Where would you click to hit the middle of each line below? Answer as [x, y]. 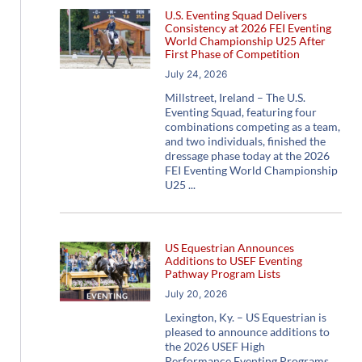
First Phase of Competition [232, 53]
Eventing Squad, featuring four [240, 112]
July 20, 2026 [196, 293]
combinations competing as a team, [252, 126]
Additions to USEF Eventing [233, 260]
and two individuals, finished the [245, 141]
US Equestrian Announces [229, 247]
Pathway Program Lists [222, 273]
